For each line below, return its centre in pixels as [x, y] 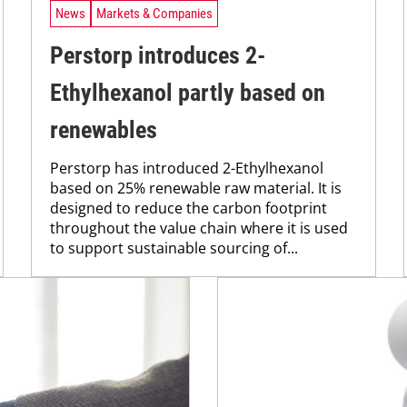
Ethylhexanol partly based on [188, 93]
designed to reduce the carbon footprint [189, 208]
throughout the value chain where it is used [199, 228]
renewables [104, 130]
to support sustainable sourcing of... [174, 248]
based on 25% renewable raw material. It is [196, 189]
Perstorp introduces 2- [158, 56]
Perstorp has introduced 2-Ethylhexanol [187, 169]
